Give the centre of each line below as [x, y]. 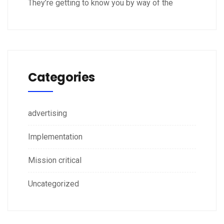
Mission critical [55, 160]
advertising [47, 113]
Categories [61, 77]
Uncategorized [53, 184]
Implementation [55, 137]
